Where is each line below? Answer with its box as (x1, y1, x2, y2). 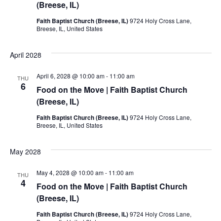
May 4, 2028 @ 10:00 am (36, 168, 104, 177)
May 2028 (9, 146, 41, 156)
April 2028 (9, 49, 41, 60)
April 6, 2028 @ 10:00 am (36, 71, 105, 80)
